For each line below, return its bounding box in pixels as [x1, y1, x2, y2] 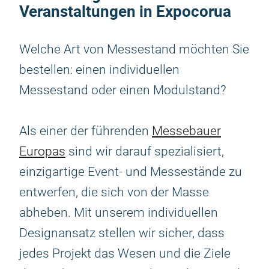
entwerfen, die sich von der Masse [19, 185, 209, 199]
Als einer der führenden [19, 124, 152, 138]
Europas [19, 144, 65, 159]
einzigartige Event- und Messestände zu [19, 165, 242, 179]
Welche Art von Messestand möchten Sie [19, 42, 249, 56]
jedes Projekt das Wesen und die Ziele [19, 246, 231, 261]
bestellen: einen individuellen [19, 62, 180, 77]
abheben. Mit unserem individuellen [19, 205, 218, 220]
